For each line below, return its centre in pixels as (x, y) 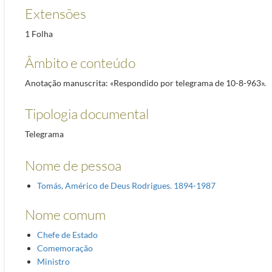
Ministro (53, 261)
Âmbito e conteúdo (80, 62)
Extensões (55, 13)
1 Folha (39, 33)
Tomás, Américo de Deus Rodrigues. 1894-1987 (126, 185)
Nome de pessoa (73, 165)
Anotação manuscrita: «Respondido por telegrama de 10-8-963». (145, 83)
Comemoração (65, 248)
